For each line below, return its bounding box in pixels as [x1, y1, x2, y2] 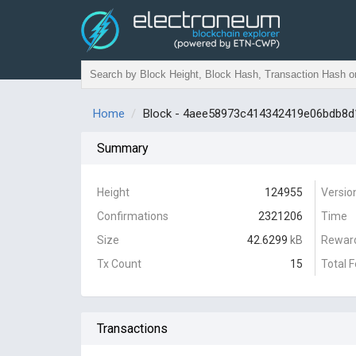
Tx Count [97, 257, 141, 270]
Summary [97, 141, 149, 156]
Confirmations [97, 210, 168, 222]
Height [97, 186, 130, 199]
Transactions [97, 321, 168, 336]
